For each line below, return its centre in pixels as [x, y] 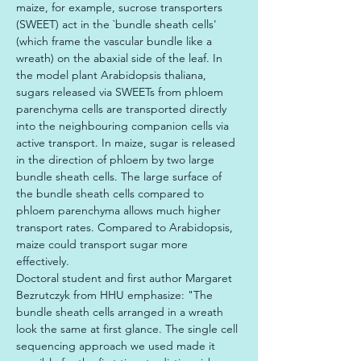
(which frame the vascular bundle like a [116, 41]
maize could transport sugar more [104, 244]
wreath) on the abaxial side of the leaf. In [121, 58]
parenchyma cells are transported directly [123, 109]
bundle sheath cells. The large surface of [120, 176]
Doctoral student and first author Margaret [126, 278]
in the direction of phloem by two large [117, 160]
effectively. [43, 261]
